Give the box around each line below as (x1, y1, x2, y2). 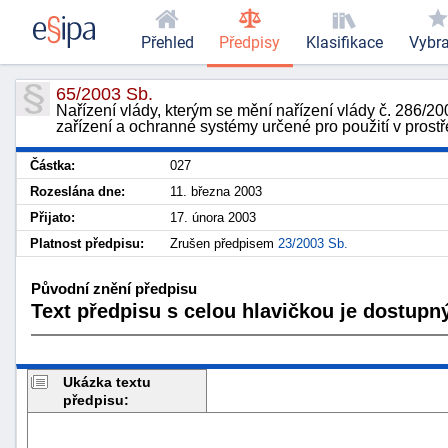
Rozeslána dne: (30, 184, 125, 199)
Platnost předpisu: (30, 236, 144, 251)
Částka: (30, 158, 75, 173)
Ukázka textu (63, 373, 151, 390)
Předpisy (219, 33, 281, 53)
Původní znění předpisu (31, 279, 197, 297)
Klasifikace (305, 33, 383, 53)
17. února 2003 (170, 210, 256, 225)
